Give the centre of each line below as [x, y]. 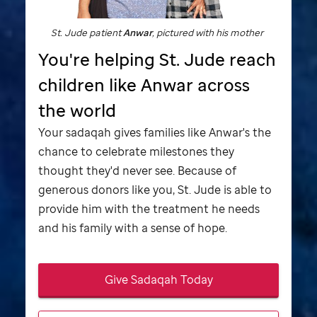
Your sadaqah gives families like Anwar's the [155, 132]
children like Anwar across [144, 84]
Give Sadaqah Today [158, 280]
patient [105, 32]
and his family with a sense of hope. [133, 227]
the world [77, 110]
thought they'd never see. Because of [137, 170]
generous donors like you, [108, 189]
